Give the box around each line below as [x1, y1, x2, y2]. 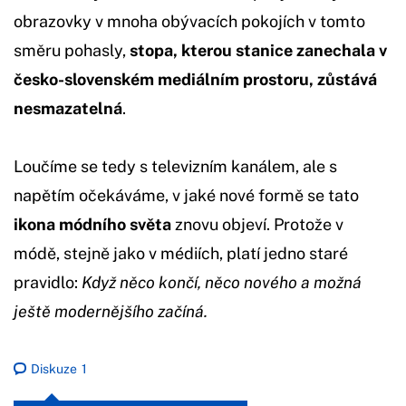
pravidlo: [14, 273, 82, 293]
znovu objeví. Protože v [171, 215, 343, 235]
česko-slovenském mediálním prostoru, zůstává [14, 70, 377, 90]
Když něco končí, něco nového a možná [82, 273, 362, 293]
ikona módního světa [14, 215, 171, 235]
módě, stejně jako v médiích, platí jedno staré [14, 244, 348, 264]
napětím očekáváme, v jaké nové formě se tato [14, 186, 359, 206]
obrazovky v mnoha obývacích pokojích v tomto [14, 12, 365, 32]
